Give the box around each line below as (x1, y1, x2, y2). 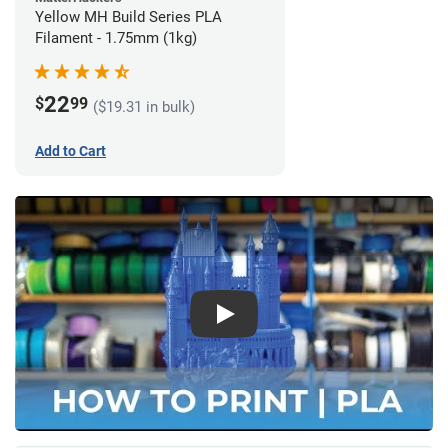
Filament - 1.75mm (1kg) (35, 29, 197, 48)
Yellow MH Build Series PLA (35, 8, 222, 27)
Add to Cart (35, 143, 106, 160)
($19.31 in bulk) (93, 97, 195, 116)
